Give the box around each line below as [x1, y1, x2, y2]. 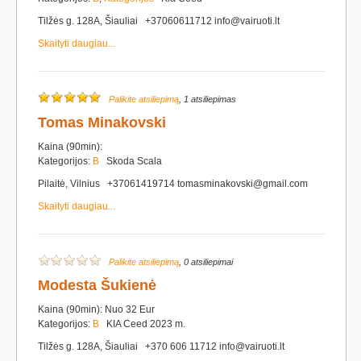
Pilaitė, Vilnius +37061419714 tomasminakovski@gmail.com [38, 178, 308, 189]
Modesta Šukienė [38, 277, 156, 293]
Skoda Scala [99, 156, 162, 167]
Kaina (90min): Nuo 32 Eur [38, 304, 155, 315]
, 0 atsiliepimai [179, 257, 233, 267]
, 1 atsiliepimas [179, 94, 236, 104]
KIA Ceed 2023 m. [99, 318, 185, 330]
